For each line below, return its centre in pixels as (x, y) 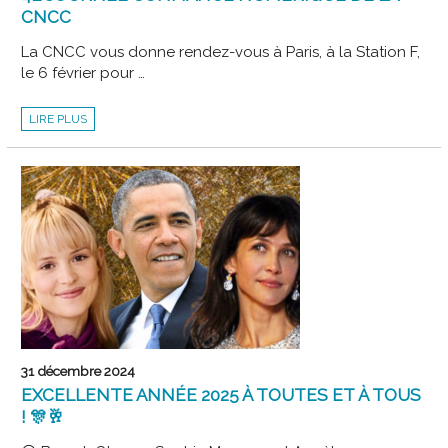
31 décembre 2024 (78, 371)
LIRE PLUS (58, 118)
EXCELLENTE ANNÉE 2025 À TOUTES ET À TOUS (221, 395)
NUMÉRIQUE (64, 148)
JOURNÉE (55, 124)
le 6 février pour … (83, 72)
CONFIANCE (62, 136)
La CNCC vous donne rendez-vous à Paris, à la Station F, (221, 51)
